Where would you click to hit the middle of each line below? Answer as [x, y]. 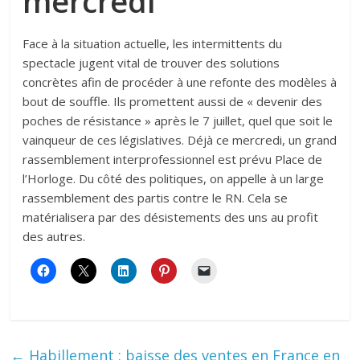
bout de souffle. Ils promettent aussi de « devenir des [173, 102]
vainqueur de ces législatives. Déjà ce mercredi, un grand [180, 140]
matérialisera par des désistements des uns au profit [171, 217]
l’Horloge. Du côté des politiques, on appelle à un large [174, 179]
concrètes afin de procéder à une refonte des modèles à [180, 82]
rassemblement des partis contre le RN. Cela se [155, 198]
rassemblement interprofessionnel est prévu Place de [173, 160]
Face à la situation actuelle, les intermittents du [153, 44]
